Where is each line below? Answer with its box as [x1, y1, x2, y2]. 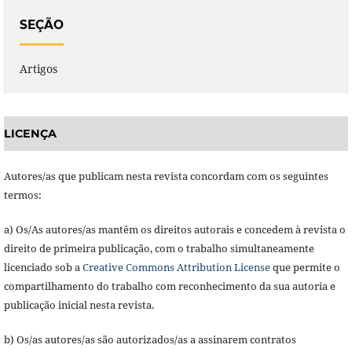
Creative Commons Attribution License [82, 260, 270, 275]
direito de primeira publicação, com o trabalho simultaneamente [3, 241, 314, 256]
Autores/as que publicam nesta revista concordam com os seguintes [3, 169, 328, 184]
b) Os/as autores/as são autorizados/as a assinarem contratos [3, 332, 296, 347]
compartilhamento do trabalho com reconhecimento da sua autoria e [3, 279, 335, 294]
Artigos [19, 60, 57, 76]
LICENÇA [3, 126, 57, 141]
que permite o [269, 260, 340, 275]
